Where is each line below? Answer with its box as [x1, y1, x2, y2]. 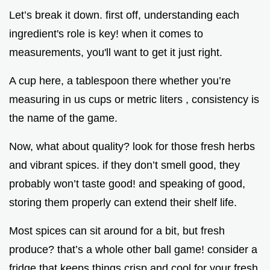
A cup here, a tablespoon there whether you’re [9, 75, 231, 87]
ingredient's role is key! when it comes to [9, 28, 203, 40]
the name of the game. [9, 112, 118, 125]
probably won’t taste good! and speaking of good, [9, 178, 245, 190]
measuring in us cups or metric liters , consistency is [9, 93, 259, 106]
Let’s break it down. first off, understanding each [9, 9, 239, 22]
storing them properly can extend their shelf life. [9, 196, 237, 209]
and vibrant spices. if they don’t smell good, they [9, 159, 240, 172]
